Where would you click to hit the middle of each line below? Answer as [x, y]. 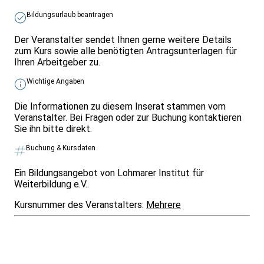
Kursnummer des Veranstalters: [80, 204]
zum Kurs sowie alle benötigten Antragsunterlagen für [126, 51]
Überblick [27, 249]
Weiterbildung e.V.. [52, 184]
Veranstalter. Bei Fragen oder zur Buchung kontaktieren [128, 117]
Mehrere [164, 204]
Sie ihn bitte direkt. [53, 128]
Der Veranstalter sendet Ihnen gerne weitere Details [123, 39]
